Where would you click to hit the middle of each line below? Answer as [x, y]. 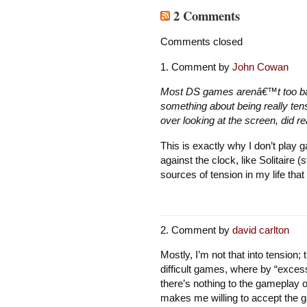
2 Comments [205, 15]
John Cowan [260, 66]
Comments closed [201, 42]
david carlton [260, 230]
